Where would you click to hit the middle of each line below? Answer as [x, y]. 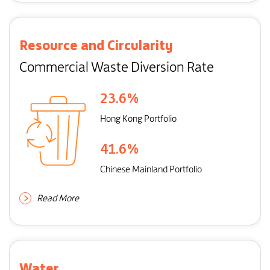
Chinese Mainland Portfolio [151, 169]
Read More [58, 198]
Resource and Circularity [96, 45]
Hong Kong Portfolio [138, 118]
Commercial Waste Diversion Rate [117, 67]
